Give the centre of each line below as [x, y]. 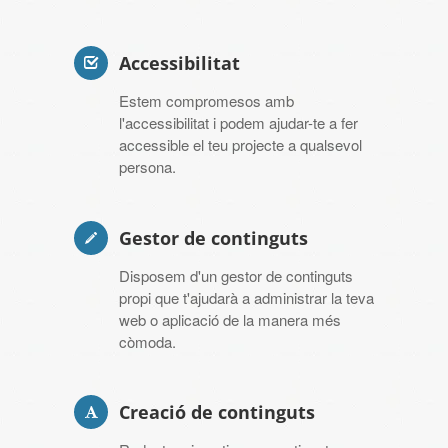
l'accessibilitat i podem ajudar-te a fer [238, 123]
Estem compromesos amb [206, 101]
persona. [147, 167]
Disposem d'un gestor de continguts [236, 275]
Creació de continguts [217, 412]
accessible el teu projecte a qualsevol [240, 145]
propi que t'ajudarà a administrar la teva [246, 297]
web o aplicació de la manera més [230, 319]
